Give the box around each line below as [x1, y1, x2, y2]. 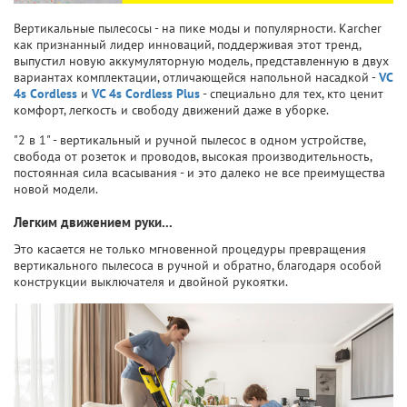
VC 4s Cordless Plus [92, 84, 200, 102]
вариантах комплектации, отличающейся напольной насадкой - [14, 68, 379, 85]
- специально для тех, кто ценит [200, 84, 383, 102]
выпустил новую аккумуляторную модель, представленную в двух [14, 52, 389, 69]
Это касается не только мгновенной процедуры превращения [14, 240, 366, 257]
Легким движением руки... [14, 213, 173, 231]
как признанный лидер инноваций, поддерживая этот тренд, [14, 35, 361, 53]
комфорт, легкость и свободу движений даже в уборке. [14, 101, 329, 118]
